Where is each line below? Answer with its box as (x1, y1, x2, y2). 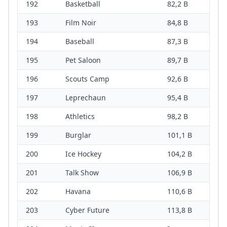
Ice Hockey (65, 149, 101, 159)
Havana (65, 186, 91, 197)
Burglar (65, 130, 91, 140)
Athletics (65, 111, 95, 122)
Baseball (65, 36, 94, 47)
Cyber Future (65, 205, 109, 215)
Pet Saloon (65, 55, 101, 65)
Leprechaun (65, 93, 106, 103)
